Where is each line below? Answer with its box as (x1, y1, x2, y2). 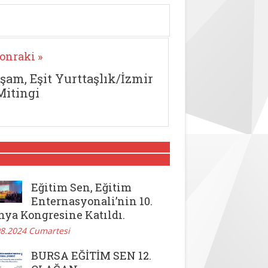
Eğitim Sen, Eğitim (31, 179, 132, 194)
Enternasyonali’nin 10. (31, 193, 153, 208)
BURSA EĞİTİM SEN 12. (31, 248, 151, 263)
